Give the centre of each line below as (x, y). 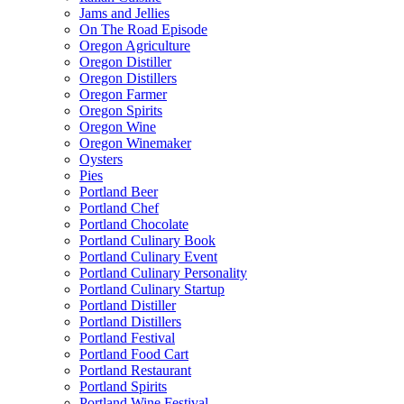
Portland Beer (119, 191)
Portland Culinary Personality (163, 272)
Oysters (101, 159)
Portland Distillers (130, 321)
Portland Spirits (123, 386)
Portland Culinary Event (148, 256)
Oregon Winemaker (135, 142)
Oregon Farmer (123, 94)
